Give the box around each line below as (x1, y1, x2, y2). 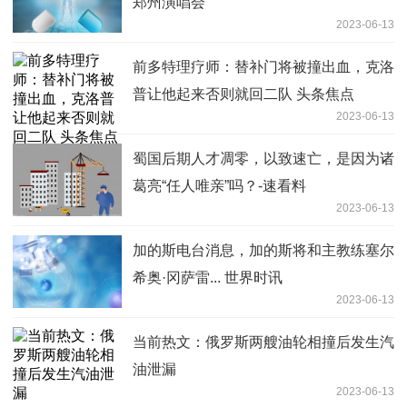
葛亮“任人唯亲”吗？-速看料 (133, 177, 306, 194)
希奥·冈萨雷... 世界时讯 (133, 269, 283, 285)
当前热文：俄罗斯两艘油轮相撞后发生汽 (133, 333, 394, 350)
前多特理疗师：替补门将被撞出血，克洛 (133, 58, 394, 74)
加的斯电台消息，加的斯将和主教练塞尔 (133, 242, 394, 258)
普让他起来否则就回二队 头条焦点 (133, 85, 354, 102)
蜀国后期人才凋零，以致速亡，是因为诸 (133, 150, 394, 166)
